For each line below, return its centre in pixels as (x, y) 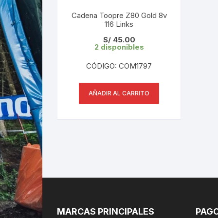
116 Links (119, 24)
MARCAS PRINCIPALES (106, 211)
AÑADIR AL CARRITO (119, 93)
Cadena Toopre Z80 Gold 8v (119, 15)
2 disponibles (119, 47)
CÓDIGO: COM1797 (119, 66)
